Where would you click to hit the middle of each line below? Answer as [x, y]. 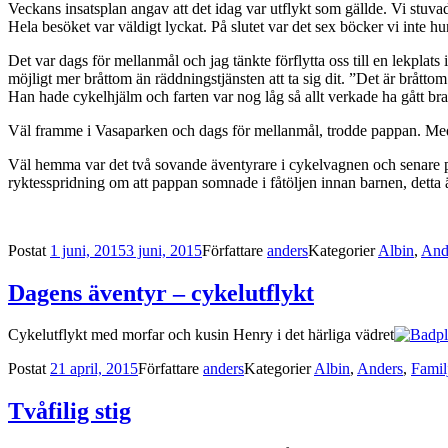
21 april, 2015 [94, 369]
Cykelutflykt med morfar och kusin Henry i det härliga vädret [201, 335]
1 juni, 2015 [88, 250]
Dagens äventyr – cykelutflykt [161, 292]
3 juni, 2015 [164, 250]
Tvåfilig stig [69, 411]
